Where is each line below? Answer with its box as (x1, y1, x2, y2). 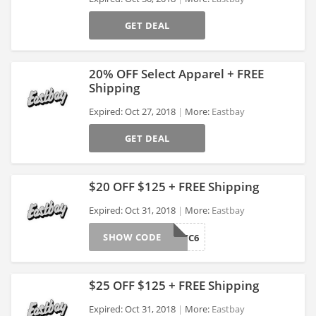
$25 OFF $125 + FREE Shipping (89, 277, 259, 293)
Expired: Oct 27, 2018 (89, 105, 176, 118)
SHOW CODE (103, 231, 162, 243)
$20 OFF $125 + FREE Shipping (89, 178, 259, 195)
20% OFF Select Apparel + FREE (89, 66, 264, 82)
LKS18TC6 (157, 231, 199, 244)
